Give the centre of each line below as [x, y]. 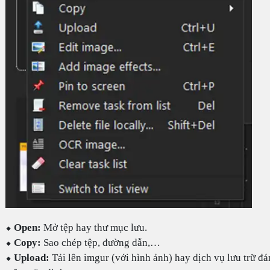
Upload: [33, 258]
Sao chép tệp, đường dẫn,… [102, 243]
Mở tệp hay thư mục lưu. [95, 228]
